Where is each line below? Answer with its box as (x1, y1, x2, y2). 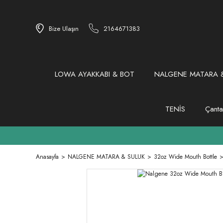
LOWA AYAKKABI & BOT (55, 69, 134, 80)
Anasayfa (36, 152, 59, 161)
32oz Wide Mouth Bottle (154, 152, 217, 161)
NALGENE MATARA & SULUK (68, 152, 145, 161)
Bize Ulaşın (49, 23, 79, 33)
